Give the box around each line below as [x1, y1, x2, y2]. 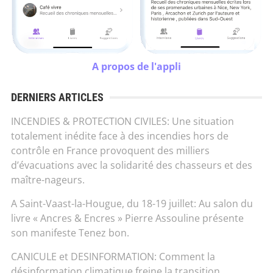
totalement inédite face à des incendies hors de [10, 129, 229, 143]
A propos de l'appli [92, 59, 181, 73]
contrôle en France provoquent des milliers [10, 143, 210, 157]
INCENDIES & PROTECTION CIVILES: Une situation [10, 114, 234, 128]
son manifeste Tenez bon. [10, 225, 129, 239]
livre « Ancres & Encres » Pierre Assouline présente [10, 211, 244, 225]
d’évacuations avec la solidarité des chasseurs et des [10, 158, 252, 172]
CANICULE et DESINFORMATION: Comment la [10, 249, 215, 263]
